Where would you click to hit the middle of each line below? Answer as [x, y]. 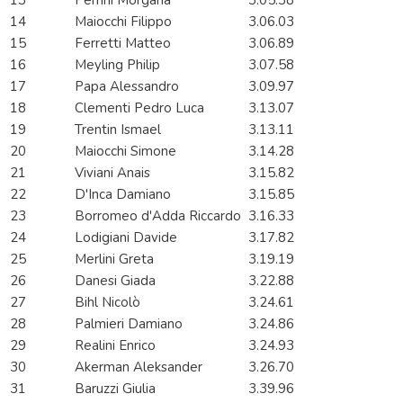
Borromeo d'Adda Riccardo [160, 216]
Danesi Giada [117, 281]
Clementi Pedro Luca [141, 108]
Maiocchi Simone [127, 152]
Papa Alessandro [129, 87]
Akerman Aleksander [140, 367]
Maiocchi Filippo [125, 22]
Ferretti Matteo [125, 44]
